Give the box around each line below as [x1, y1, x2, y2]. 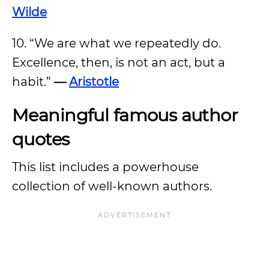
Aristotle [69, 74, 119, 89]
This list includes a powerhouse [12, 160, 199, 174]
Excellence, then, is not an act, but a [12, 55, 225, 70]
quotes [12, 128, 74, 150]
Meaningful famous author [12, 104, 238, 125]
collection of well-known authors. [12, 179, 215, 193]
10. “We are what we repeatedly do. [12, 36, 221, 50]
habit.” [12, 74, 51, 89]
